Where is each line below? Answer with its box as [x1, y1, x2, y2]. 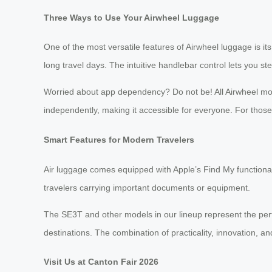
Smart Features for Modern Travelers [44, 134, 194, 144]
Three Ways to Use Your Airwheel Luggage [44, 12, 219, 22]
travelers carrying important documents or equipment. [44, 182, 250, 192]
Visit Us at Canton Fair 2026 [44, 257, 158, 267]
